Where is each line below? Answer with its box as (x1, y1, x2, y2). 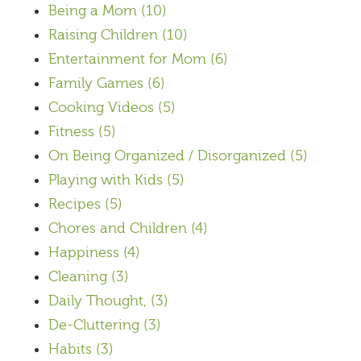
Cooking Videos (48, 98, 158, 116)
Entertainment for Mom (48, 50, 210, 68)
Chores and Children (48, 219, 191, 237)
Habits (48, 340, 96, 358)
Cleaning (48, 268, 111, 285)
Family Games (48, 74, 147, 92)
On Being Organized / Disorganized (48, 147, 290, 164)
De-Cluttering (48, 316, 143, 334)
